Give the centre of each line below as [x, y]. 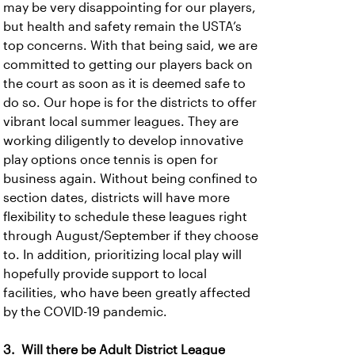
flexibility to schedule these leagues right [125, 217]
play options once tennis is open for [111, 160]
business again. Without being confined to [130, 179]
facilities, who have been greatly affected [127, 293]
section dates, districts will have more [116, 198]
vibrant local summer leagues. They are [121, 122]
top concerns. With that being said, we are [130, 46]
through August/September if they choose [131, 236]
